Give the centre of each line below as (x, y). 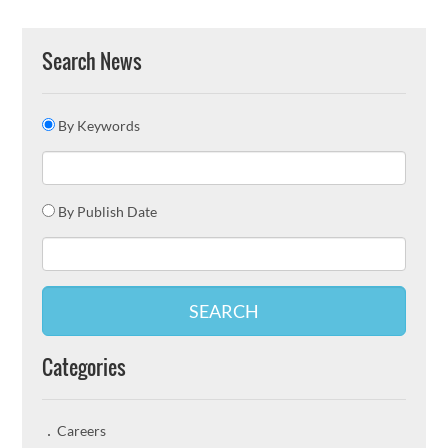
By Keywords (99, 125)
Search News (92, 61)
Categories (84, 367)
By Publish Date (108, 211)
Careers (82, 430)
